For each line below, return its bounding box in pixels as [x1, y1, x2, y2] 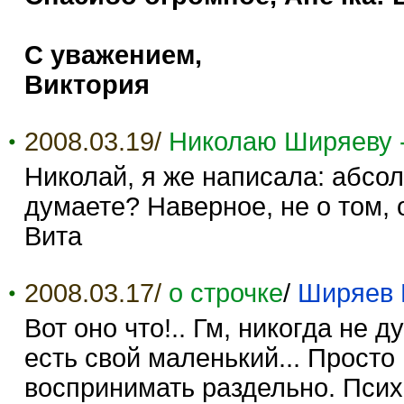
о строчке [169, 278, 283, 308]
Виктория [24, 69, 150, 99]
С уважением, [24, 40, 202, 69]
